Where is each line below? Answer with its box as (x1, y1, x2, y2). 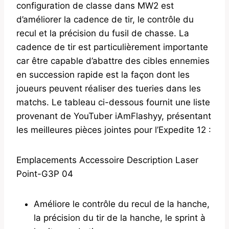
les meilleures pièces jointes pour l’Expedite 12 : (16, 125, 211, 135)
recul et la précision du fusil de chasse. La (16, 28, 189, 39)
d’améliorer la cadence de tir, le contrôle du (16, 14, 194, 25)
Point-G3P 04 (16, 169, 73, 179)
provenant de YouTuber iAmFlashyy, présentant (16, 111, 211, 122)
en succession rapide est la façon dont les (16, 70, 190, 80)
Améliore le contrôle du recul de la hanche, (34, 199, 210, 210)
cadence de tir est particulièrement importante (16, 42, 208, 53)
